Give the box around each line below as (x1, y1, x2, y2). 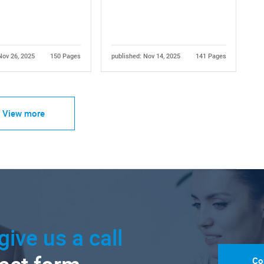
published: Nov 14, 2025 (111, 52, 180, 61)
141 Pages (195, 52, 226, 61)
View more (2, 107, 45, 120)
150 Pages (49, 52, 81, 61)
